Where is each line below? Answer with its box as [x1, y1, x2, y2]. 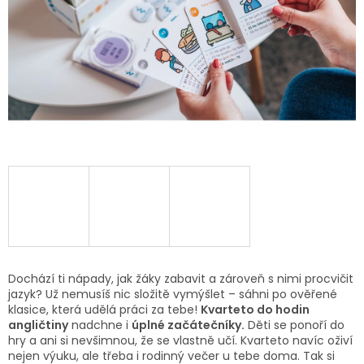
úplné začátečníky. [132, 317, 245, 334]
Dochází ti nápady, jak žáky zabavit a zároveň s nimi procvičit [8, 271, 353, 288]
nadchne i [68, 317, 132, 334]
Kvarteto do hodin [201, 301, 310, 318]
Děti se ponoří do [245, 317, 344, 334]
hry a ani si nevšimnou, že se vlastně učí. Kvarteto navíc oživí [8, 332, 353, 349]
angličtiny [8, 317, 68, 334]
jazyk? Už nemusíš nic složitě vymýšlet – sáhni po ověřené [8, 286, 337, 303]
